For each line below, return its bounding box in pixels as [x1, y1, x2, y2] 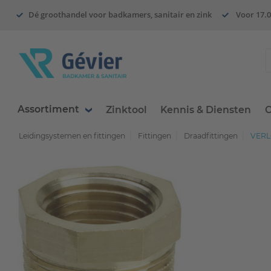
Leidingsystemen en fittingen [18, 131, 125, 141]
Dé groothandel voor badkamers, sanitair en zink [28, 10, 212, 20]
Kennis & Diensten [160, 104, 252, 116]
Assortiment [17, 103, 79, 116]
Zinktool [105, 104, 147, 116]
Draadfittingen [183, 131, 238, 141]
